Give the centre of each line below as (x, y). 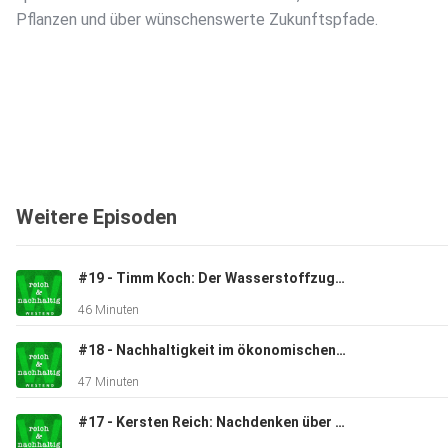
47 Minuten (108, 382)
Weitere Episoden (96, 217)
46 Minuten (108, 310)
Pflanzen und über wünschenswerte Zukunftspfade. (197, 20)
